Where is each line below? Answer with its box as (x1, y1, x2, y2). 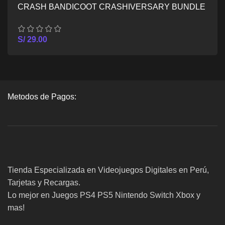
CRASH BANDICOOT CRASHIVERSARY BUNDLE (18, 3, 205, 12)
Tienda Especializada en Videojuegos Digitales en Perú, (8, 165, 209, 174)
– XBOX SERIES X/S (18, 14, 94, 23)
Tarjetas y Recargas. (8, 178, 80, 187)
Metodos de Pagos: (8, 92, 76, 101)
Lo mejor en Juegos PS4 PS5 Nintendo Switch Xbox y (8, 190, 200, 199)
